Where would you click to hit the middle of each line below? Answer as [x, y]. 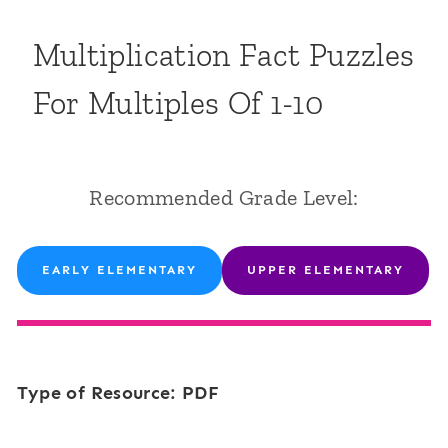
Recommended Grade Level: [224, 198]
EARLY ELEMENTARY [119, 270]
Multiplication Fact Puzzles [223, 55]
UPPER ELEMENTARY [325, 270]
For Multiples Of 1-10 [178, 103]
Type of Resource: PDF [118, 393]
